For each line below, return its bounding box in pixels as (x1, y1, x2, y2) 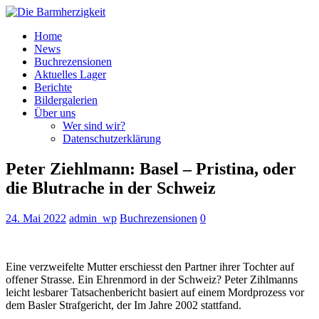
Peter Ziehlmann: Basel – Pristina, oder (6, 159, 296, 178)
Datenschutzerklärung (63, 132, 161, 145)
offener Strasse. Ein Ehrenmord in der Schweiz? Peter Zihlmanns (6, 273, 298, 286)
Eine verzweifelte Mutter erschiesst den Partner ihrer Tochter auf (6, 260, 294, 273)
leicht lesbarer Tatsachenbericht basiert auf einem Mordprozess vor (6, 286, 304, 298)
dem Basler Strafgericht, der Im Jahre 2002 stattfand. (6, 298, 241, 311)
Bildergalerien (34, 94, 98, 106)
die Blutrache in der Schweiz (6, 178, 216, 197)
